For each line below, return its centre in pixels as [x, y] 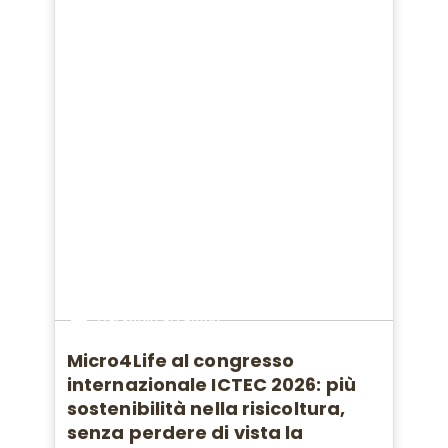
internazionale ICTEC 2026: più [211, 385]
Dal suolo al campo [158, 319]
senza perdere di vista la [185, 433]
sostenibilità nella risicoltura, [206, 409]
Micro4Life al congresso [180, 361]
